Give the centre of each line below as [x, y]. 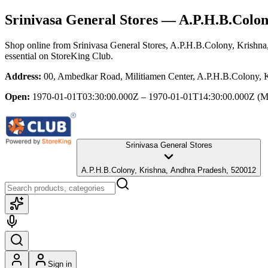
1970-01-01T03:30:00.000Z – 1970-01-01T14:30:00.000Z [144, 96]
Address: [23, 76]
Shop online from [39, 45]
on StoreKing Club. [75, 56]
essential [21, 56]
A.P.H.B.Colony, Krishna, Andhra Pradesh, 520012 [169, 170]
